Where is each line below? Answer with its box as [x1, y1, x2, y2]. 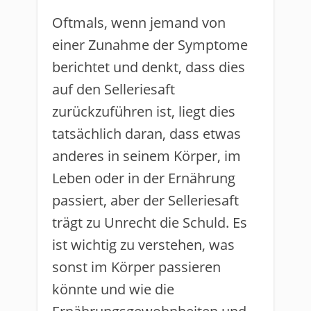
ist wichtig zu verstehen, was [52, 235, 235, 254]
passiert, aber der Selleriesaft [52, 191, 239, 210]
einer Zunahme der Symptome [52, 35, 248, 54]
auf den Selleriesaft [52, 80, 175, 99]
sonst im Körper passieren [52, 258, 221, 276]
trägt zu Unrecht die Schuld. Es [52, 213, 247, 232]
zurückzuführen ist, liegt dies [52, 102, 235, 121]
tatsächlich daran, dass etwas [52, 124, 241, 143]
